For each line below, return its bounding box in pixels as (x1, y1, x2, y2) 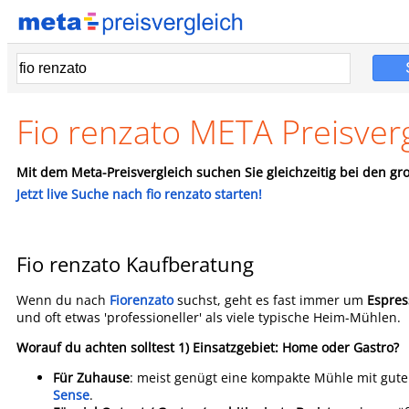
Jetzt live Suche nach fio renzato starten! (16, 185, 262, 203)
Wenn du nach (16, 291, 110, 309)
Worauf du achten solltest (16, 339, 174, 356)
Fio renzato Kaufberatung (16, 250, 254, 278)
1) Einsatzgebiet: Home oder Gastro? (178, 339, 399, 356)
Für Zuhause (53, 369, 130, 386)
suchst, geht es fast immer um (173, 291, 367, 309)
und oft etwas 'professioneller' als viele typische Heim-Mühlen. (16, 309, 401, 326)
